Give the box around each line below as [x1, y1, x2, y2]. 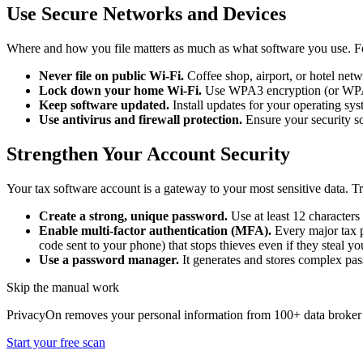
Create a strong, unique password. [39, 208, 228, 223]
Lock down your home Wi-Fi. [39, 83, 202, 97]
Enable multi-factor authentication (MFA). [39, 223, 271, 237]
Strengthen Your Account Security [6, 143, 290, 164]
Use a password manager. [39, 252, 179, 267]
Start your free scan [6, 335, 105, 349]
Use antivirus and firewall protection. [39, 112, 242, 126]
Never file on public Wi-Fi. [39, 68, 184, 83]
